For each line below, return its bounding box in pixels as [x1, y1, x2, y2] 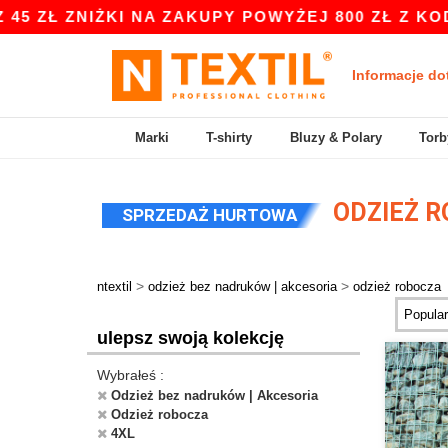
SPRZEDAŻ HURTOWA [122, 205, 297, 225]
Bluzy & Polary [289, 130, 382, 145]
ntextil [97, 279, 132, 294]
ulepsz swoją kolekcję [97, 328, 284, 348]
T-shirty [206, 130, 253, 145]
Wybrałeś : [97, 367, 164, 383]
